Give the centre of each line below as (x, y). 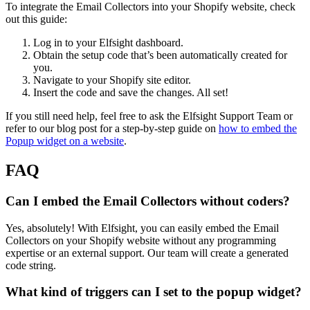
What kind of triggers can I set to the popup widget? (154, 292)
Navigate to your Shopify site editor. (112, 80)
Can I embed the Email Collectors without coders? (148, 201)
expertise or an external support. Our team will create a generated (147, 253)
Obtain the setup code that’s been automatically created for (160, 55)
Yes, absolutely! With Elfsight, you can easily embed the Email (142, 228)
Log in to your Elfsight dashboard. (108, 43)
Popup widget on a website (65, 141)
